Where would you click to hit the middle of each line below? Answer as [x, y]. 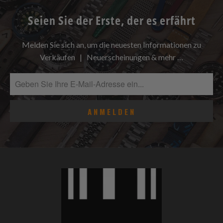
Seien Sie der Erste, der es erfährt [111, 20]
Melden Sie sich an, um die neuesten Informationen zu [111, 44]
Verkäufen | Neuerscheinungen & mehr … [111, 57]
